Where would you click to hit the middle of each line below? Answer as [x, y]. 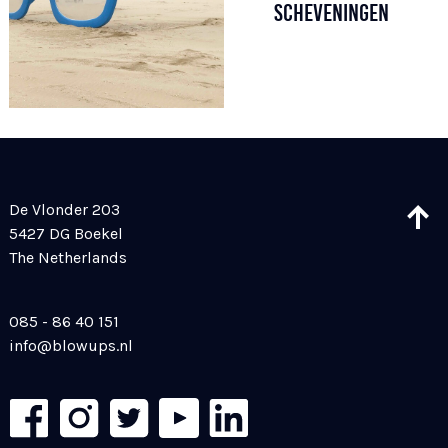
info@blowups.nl [70, 346]
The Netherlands [67, 258]
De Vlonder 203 [64, 210]
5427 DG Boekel [65, 234]
